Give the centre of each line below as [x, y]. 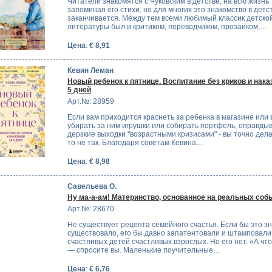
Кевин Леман [90, 70]
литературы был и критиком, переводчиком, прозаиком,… [167, 27]
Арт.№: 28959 [91, 102]
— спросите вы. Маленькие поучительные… [144, 250]
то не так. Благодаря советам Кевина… [135, 143]
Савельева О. [92, 186]
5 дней [79, 90]
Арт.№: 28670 [91, 209]
